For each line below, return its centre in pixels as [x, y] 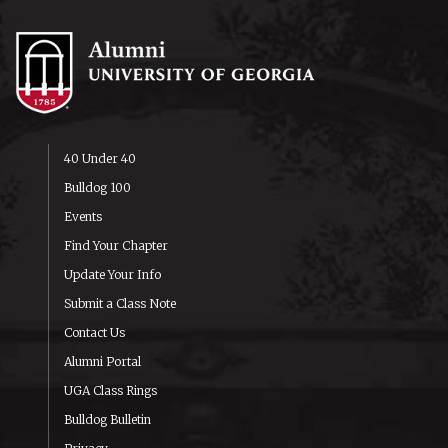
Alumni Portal [102, 362]
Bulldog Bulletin [107, 420]
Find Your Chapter [115, 246]
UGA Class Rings [110, 391]
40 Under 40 [99, 159]
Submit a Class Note [119, 304]
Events [82, 217]
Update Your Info [112, 275]
